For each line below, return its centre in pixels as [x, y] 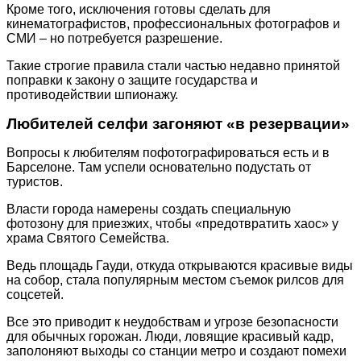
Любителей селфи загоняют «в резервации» [178, 123]
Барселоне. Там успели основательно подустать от [159, 167]
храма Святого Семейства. [88, 238]
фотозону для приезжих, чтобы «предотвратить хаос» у [172, 223]
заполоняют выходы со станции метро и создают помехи [176, 351]
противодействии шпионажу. [92, 94]
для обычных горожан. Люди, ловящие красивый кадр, [170, 336]
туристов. [35, 181]
